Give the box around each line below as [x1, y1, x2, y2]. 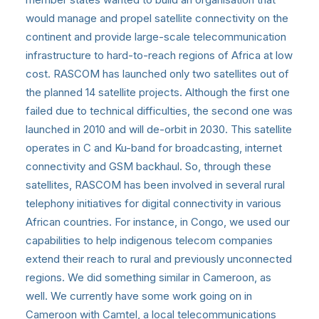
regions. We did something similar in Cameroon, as [26, 270, 271, 284]
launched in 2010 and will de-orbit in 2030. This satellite [26, 122, 292, 136]
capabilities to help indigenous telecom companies [26, 233, 273, 247]
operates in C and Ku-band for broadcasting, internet [26, 140, 282, 155]
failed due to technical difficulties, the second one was [26, 103, 293, 117]
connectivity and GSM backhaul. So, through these [26, 159, 271, 173]
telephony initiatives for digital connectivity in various [26, 196, 281, 210]
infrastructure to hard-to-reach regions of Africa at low [26, 48, 293, 62]
